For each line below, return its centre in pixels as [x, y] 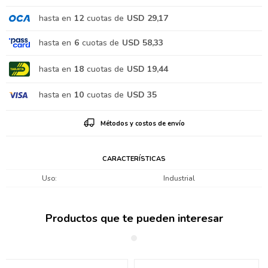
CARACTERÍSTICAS [134, 159]
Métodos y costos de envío [142, 124]
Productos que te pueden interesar [134, 219]
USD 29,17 [147, 19]
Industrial [179, 179]
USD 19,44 [147, 69]
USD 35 [142, 95]
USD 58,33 [143, 43]
